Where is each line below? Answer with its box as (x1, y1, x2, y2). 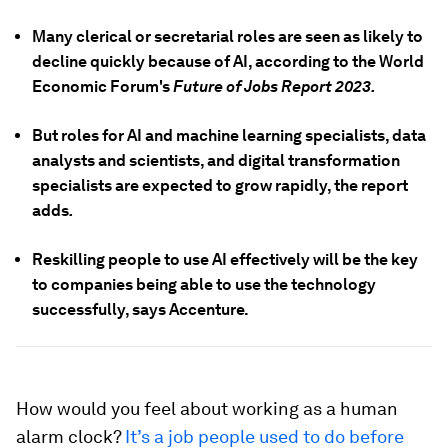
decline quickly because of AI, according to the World (32, 52, 424, 71)
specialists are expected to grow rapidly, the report (32, 176, 408, 195)
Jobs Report (244, 77, 332, 96)
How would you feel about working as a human (16, 398, 398, 419)
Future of (173, 77, 244, 96)
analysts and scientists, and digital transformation (32, 151, 400, 170)
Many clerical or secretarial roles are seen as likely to (32, 27, 423, 46)
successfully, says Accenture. (32, 300, 249, 319)
